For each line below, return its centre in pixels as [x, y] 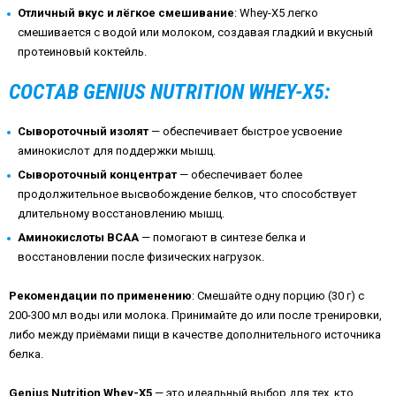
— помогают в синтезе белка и [224, 237]
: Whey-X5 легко [276, 12]
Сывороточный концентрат [97, 174]
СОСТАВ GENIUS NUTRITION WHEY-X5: [169, 91]
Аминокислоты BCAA [78, 237]
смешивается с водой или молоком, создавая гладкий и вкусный [195, 32]
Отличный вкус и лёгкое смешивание [126, 12]
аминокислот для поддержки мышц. [117, 150]
